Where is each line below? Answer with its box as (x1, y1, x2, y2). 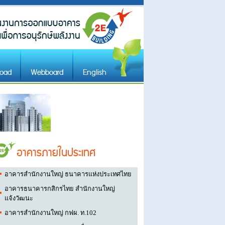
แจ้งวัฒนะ (4, 195, 33, 202)
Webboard (31, 66, 64, 79)
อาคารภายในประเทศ (17, 144, 95, 163)
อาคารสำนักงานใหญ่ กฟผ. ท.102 (4, 209, 96, 217)
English (83, 66, 107, 79)
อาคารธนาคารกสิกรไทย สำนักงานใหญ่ (4, 185, 115, 193)
